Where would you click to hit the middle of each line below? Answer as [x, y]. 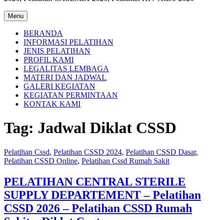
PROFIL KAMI [49, 60]
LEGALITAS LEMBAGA [66, 69]
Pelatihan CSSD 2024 [88, 152]
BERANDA [43, 33]
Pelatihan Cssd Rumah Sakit [125, 161]
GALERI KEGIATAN [59, 86]
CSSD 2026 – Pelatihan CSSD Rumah [98, 208]
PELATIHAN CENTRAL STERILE [95, 181]
